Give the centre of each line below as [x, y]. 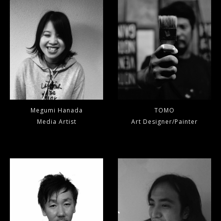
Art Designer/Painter [165, 122]
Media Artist [56, 122]
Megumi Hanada [56, 110]
